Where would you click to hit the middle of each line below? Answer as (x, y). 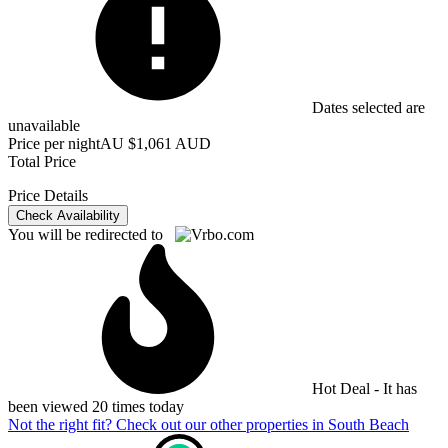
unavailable (44, 125)
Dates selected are (366, 107)
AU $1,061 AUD (155, 143)
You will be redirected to (91, 234)
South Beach (368, 424)
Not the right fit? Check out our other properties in (168, 424)
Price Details (48, 195)
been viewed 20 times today (96, 406)
